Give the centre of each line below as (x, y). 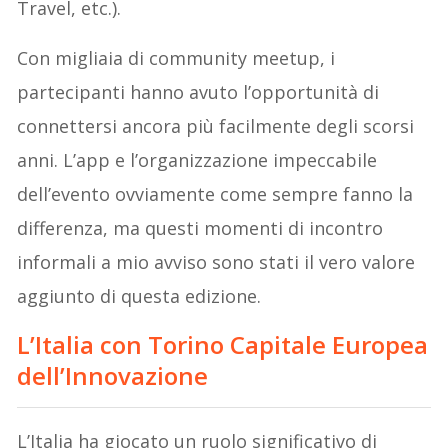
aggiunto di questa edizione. (139, 296)
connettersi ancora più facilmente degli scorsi (216, 126)
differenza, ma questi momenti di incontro (200, 228)
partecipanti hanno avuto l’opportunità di (198, 92)
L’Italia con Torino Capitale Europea (223, 345)
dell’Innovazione (113, 376)
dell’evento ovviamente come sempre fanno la (215, 194)
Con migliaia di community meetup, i (176, 58)
